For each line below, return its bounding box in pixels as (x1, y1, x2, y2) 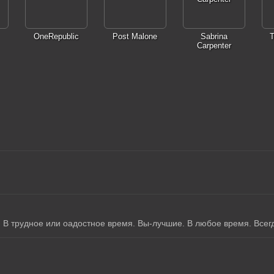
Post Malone (113, 32, 157, 41)
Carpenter (196, 41, 231, 50)
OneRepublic (33, 32, 79, 41)
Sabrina (200, 32, 228, 41)
